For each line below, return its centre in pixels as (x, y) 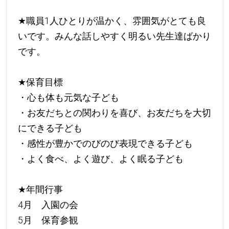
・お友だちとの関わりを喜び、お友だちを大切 (114, 112)
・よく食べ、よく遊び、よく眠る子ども (100, 158)
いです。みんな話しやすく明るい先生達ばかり (114, 36)
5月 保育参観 (48, 220)
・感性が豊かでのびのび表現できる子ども (105, 143)
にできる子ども (50, 128)
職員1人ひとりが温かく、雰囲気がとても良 (116, 20)
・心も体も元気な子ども (68, 97)
